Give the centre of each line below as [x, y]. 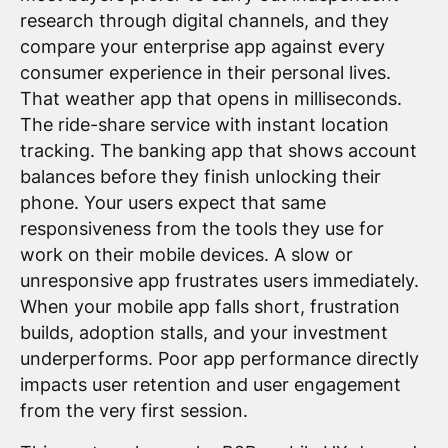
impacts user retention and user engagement [210, 385]
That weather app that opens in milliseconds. [210, 99]
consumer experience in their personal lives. [205, 73]
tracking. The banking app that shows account [218, 151]
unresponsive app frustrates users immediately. [219, 281]
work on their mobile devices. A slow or [186, 255]
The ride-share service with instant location [204, 125]
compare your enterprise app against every [202, 47]
